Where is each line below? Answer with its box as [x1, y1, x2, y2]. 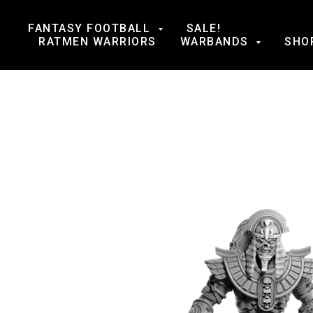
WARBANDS [180, 35, 252, 48]
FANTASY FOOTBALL [28, 22, 154, 35]
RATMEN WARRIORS [38, 35, 156, 48]
